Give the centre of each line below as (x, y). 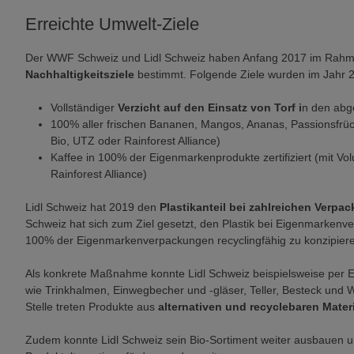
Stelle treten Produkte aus (92, 306)
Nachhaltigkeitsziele (80, 74)
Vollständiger (84, 107)
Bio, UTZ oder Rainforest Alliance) (136, 140)
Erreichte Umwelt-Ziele (112, 24)
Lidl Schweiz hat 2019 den (92, 207)
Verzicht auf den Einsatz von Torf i (210, 107)
